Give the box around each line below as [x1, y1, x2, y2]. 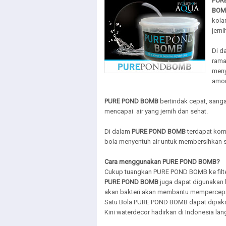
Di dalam [104, 128, 132, 135]
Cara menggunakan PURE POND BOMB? [104, 158, 220, 165]
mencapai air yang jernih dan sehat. [104, 107, 208, 115]
